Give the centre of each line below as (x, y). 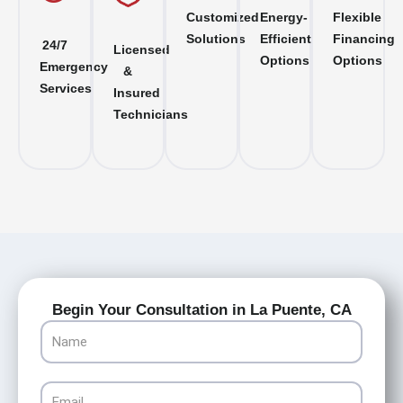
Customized (223, 17)
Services (66, 89)
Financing (364, 39)
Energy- (283, 17)
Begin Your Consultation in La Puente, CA (201, 310)
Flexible (358, 17)
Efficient (285, 39)
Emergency (74, 67)
